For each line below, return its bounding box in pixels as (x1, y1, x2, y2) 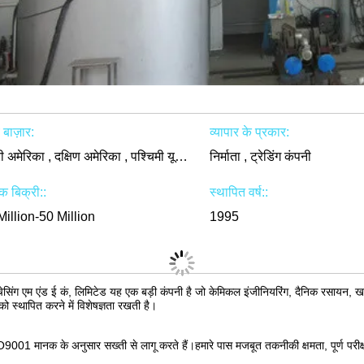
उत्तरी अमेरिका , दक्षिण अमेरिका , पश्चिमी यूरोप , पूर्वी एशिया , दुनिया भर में (175, 149, 188, 163)
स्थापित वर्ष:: (209, 185, 268, 199)
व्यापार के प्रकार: (209, 125, 289, 139)
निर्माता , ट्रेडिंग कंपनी (209, 149, 311, 163)
